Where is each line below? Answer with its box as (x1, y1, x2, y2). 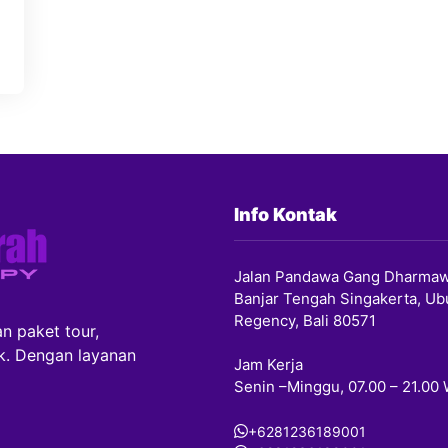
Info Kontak (234, 203, 337, 225)
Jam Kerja (234, 355, 303, 374)
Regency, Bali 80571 (234, 310, 376, 330)
